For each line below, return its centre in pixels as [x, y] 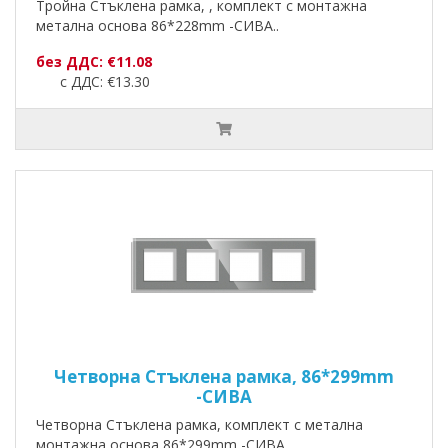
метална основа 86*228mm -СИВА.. [157, 26]
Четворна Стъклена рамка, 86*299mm [224, 377]
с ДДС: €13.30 [93, 82]
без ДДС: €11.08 [94, 62]
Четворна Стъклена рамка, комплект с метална [199, 425]
